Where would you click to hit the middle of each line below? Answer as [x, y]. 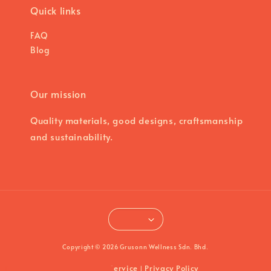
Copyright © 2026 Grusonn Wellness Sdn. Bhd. [135, 247]
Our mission [58, 94]
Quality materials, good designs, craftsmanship [137, 120]
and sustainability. [72, 137]
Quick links [56, 11]
